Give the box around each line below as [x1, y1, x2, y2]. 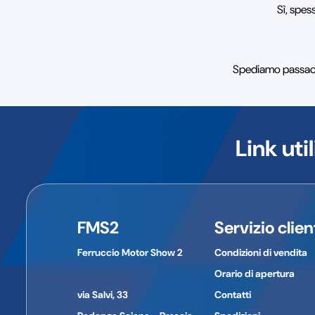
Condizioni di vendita [214, 245, 307, 259]
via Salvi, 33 [77, 288, 128, 301]
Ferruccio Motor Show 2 [77, 245, 183, 259]
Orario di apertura [214, 266, 295, 280]
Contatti [214, 288, 251, 301]
